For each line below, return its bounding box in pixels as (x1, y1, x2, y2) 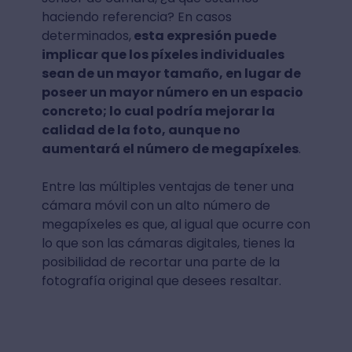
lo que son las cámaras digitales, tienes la (41, 234, 295, 253)
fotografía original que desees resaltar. (41, 272, 281, 291)
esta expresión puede (130, 27, 277, 46)
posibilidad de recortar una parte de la (41, 253, 280, 272)
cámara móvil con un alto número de (41, 196, 270, 215)
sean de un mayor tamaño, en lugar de (41, 64, 301, 83)
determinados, (41, 27, 131, 46)
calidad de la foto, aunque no (41, 121, 240, 140)
